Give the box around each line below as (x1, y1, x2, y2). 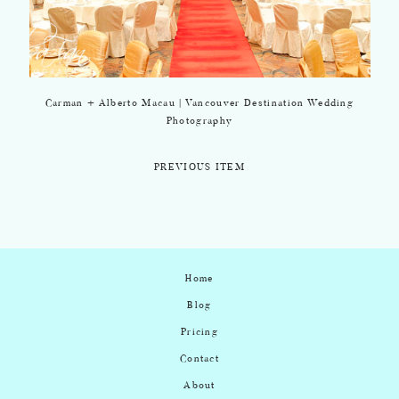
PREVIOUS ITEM (153, 163, 246, 173)
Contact (179, 354, 220, 364)
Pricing (180, 328, 219, 338)
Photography (166, 117, 233, 126)
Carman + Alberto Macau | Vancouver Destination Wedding (45, 99, 354, 109)
